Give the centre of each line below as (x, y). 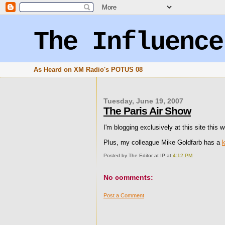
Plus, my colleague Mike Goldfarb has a (163, 142)
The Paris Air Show (147, 111)
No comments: (128, 177)
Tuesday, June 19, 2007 (143, 101)
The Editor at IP (147, 155)
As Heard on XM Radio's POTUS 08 (88, 70)
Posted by (116, 155)
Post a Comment (124, 196)
